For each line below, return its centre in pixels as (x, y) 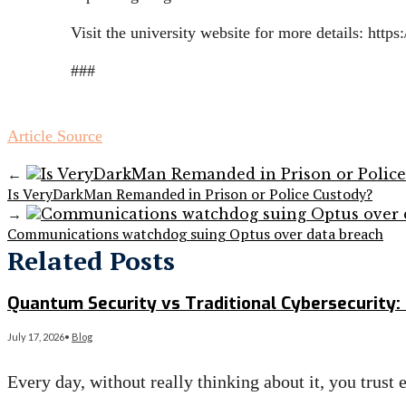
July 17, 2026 (36, 336)
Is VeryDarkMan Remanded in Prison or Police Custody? (190, 194)
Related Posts (91, 261)
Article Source (55, 136)
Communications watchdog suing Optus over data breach (195, 234)
